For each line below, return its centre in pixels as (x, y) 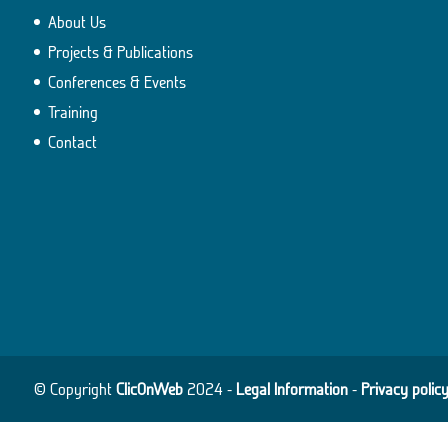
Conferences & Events (116, 81)
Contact (72, 141)
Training (72, 111)
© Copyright (74, 388)
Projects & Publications (120, 51)
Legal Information (291, 388)
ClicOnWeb (149, 388)
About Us (76, 21)
